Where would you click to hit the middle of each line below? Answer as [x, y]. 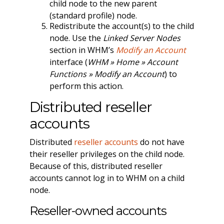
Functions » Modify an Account [107, 74]
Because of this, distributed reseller [96, 166]
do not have [161, 142]
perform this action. [86, 86]
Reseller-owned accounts [98, 210]
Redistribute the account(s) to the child [121, 26]
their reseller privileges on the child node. [107, 154]
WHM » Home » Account [132, 62]
